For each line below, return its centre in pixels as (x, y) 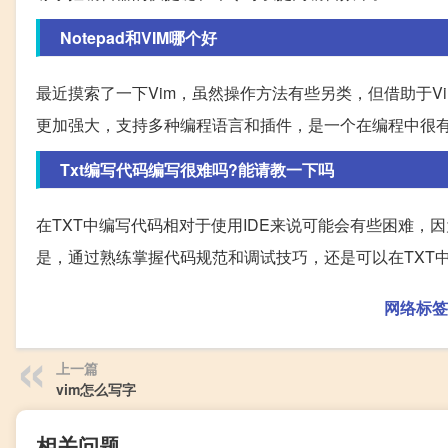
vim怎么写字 (96, 389)
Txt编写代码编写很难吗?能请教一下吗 (197, 170)
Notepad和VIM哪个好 (138, 38)
